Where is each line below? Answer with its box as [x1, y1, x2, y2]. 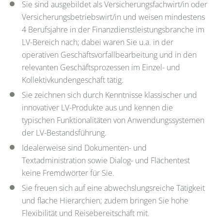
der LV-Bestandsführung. [22, 127, 107, 138]
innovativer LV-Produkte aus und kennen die [22, 102, 173, 113]
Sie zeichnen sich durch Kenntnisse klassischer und [22, 89, 197, 100]
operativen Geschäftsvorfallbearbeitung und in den [22, 49, 197, 60]
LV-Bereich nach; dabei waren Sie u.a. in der [22, 36, 173, 47]
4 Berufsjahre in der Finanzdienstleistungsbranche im [22, 24, 204, 35]
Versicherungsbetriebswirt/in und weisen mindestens [22, 11, 205, 22]
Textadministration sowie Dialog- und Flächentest [22, 155, 190, 166]
